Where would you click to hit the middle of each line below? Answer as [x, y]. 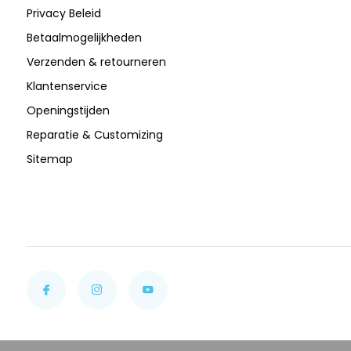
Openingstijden [68, 110]
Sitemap [49, 159]
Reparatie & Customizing [94, 135]
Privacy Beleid [63, 13]
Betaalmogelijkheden [84, 38]
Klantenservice [67, 86]
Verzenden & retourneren [96, 62]
